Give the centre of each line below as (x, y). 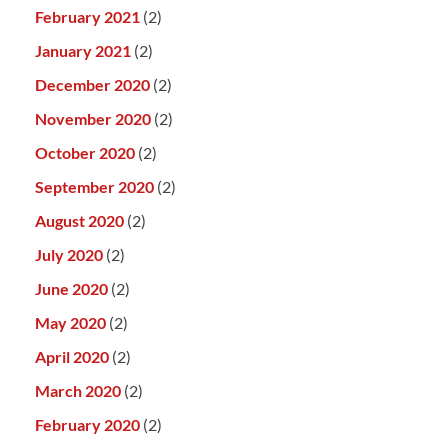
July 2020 (69, 255)
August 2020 (79, 221)
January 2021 (83, 51)
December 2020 (92, 85)
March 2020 (78, 391)
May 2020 (70, 323)
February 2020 (87, 425)
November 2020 (93, 119)
